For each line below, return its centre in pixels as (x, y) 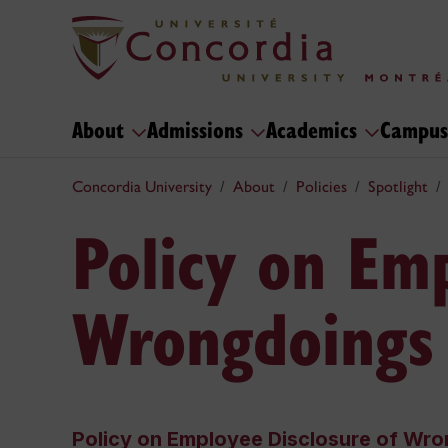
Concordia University (142, 186)
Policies (321, 186)
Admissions (198, 128)
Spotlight (398, 186)
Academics (315, 128)
